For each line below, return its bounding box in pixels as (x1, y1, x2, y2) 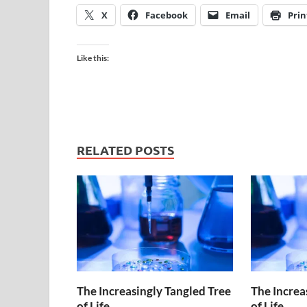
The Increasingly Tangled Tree (77, 283, 231, 298)
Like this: (77, 52, 109, 63)
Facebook (145, 8, 188, 21)
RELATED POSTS (77, 141, 174, 158)
